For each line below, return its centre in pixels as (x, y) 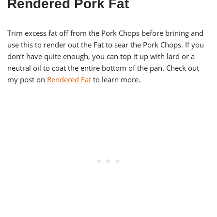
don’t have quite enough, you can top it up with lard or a (101, 56)
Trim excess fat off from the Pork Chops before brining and (105, 33)
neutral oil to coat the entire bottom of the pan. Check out (103, 68)
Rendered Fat (69, 80)
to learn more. (116, 80)
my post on (27, 80)
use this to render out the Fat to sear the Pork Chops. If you (106, 45)
